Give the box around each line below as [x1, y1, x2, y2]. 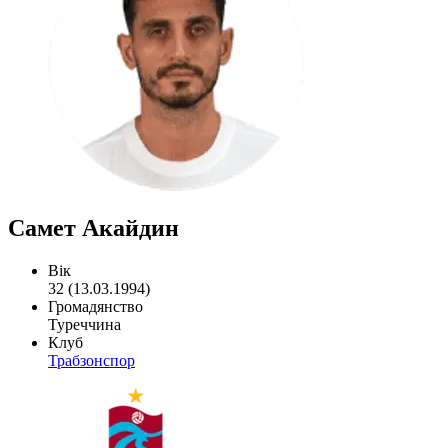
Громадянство [48, 297, 143, 315]
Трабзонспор [48, 351, 135, 369]
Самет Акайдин [8, 214, 179, 241]
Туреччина [48, 315, 121, 333]
